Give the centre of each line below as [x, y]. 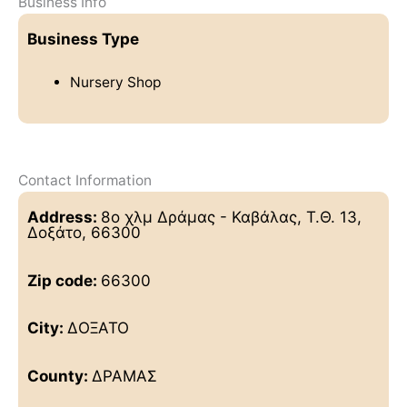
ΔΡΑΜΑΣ [124, 376]
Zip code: [64, 280]
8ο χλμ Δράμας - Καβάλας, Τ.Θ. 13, [231, 216]
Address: [64, 216]
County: [60, 376]
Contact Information [85, 181]
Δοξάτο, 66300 [84, 232]
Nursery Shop [115, 83]
